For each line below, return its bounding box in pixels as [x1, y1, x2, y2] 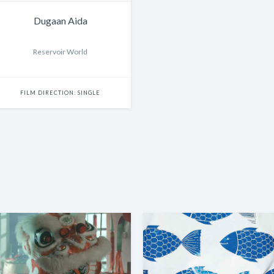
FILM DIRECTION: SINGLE [20, 89, 100, 97]
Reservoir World [33, 47, 87, 57]
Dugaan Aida [33, 15, 87, 27]
